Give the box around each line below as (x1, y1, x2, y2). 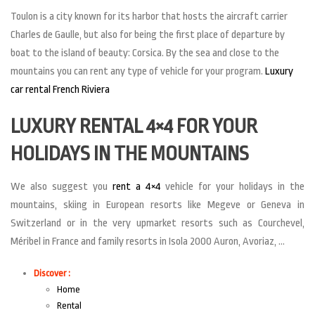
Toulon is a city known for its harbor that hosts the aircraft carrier (11, 11, 288, 23)
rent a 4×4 (112, 181, 161, 193)
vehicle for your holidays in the (160, 181, 305, 193)
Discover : (33, 268, 72, 279)
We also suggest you (11, 181, 112, 193)
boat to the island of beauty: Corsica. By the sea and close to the (11, 47, 279, 60)
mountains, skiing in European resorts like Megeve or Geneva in (11, 199, 304, 212)
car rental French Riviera (11, 84, 110, 96)
